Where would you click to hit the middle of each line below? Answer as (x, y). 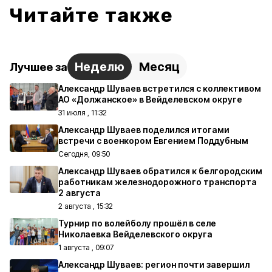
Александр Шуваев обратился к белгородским (160, 171)
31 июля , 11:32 (83, 113)
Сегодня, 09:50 (84, 154)
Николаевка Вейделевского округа (135, 234)
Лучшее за (39, 67)
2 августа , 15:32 (86, 206)
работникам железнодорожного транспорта (158, 182)
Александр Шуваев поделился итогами (144, 130)
